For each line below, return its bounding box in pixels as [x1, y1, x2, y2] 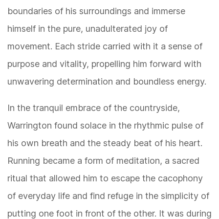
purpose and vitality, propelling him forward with [7, 59, 201, 69]
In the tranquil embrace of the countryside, [7, 103, 180, 113]
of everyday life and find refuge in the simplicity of [7, 191, 209, 201]
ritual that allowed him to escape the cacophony [7, 173, 203, 184]
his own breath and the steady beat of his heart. [7, 138, 202, 149]
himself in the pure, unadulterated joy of [7, 23, 168, 34]
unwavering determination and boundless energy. [7, 76, 206, 87]
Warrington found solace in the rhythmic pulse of [7, 120, 203, 131]
